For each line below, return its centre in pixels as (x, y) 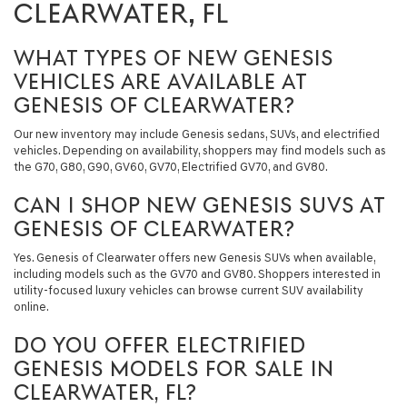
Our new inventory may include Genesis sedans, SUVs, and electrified (197, 134)
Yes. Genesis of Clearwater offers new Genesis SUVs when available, (194, 258)
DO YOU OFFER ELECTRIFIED (160, 345)
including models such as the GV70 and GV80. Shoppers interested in (197, 274)
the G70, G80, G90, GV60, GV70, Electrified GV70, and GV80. (171, 167)
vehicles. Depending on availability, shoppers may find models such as (200, 150)
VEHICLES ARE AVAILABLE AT (160, 82)
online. (31, 307)
